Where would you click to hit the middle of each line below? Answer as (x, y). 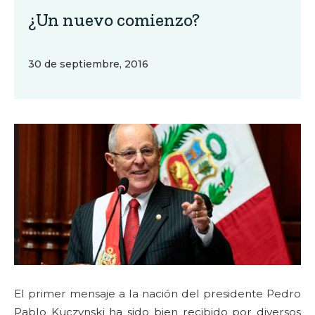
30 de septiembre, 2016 (88, 64)
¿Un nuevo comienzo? (114, 20)
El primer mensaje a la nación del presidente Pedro (157, 293)
